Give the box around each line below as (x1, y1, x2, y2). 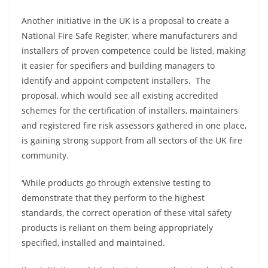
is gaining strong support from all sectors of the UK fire (22, 135, 242, 146)
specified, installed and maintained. (22, 237, 165, 248)
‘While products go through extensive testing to (22, 177, 211, 188)
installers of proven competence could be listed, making (22, 45, 246, 56)
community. (22, 150, 69, 161)
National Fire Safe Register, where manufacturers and (22, 30, 237, 41)
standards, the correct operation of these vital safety (22, 207, 232, 218)
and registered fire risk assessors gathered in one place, (22, 120, 246, 131)
